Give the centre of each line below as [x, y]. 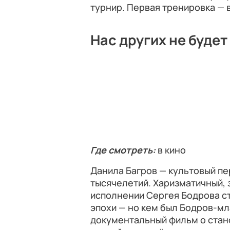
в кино [172, 150]
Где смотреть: [124, 150]
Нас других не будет [159, 40]
